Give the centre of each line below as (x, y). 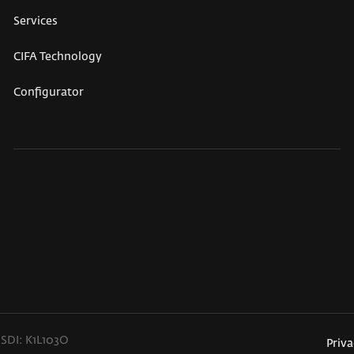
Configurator (48, 93)
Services (35, 22)
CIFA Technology (57, 57)
